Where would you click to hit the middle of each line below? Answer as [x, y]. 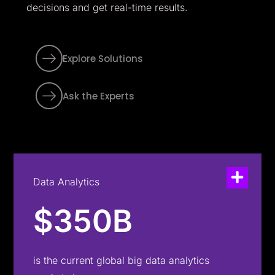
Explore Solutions [103, 59]
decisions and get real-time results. [107, 8]
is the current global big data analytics [122, 260]
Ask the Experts [98, 96]
